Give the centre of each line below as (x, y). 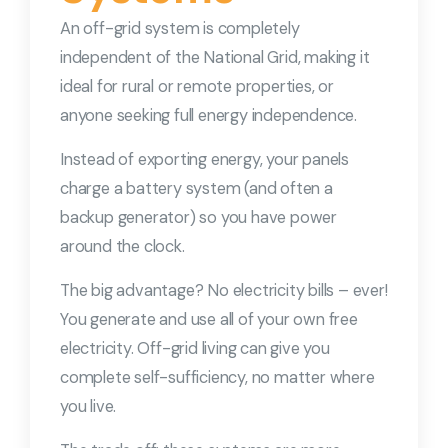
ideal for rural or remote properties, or (197, 86)
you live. (88, 406)
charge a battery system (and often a (196, 188)
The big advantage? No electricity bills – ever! (224, 290)
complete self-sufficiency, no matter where (217, 377)
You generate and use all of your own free (209, 319)
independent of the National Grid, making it (215, 57)
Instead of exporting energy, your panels (205, 159)
